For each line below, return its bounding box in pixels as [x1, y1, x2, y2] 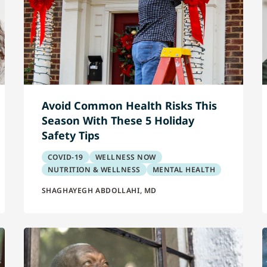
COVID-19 [47, 152, 83, 162]
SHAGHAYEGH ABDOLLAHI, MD [41, 185, 157, 195]
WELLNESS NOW [95, 152, 156, 162]
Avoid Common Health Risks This [41, 98, 217, 113]
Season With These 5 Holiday [41, 113, 194, 128]
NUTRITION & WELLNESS [47, 164, 141, 175]
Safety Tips [41, 128, 100, 142]
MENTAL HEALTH [152, 164, 216, 175]
